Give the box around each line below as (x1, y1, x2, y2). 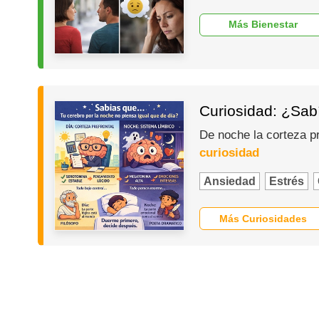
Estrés (268, 175, 304, 188)
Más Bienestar (229, 19, 298, 31)
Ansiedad (203, 175, 256, 188)
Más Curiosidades (219, 212, 308, 224)
